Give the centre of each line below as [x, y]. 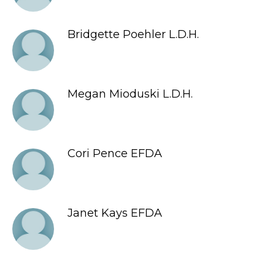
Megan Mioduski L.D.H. [130, 94]
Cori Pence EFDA [115, 153]
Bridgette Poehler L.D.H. [133, 34]
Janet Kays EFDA [115, 213]
